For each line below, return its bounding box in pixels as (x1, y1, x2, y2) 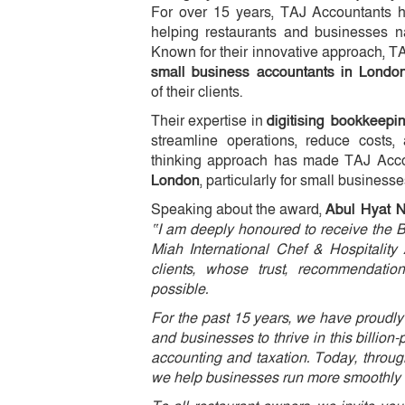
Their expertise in (151, 110, 268, 131)
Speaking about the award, (151, 199, 325, 220)
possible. (151, 278, 208, 299)
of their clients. (151, 81, 242, 102)
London (151, 170, 200, 191)
